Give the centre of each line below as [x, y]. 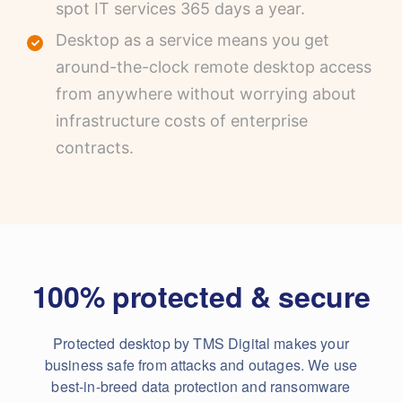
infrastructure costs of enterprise [182, 121]
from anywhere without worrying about [206, 94]
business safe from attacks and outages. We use [201, 365]
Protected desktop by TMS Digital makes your [201, 343]
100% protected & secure [201, 296]
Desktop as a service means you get [192, 40]
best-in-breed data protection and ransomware [201, 386]
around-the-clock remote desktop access [214, 67]
